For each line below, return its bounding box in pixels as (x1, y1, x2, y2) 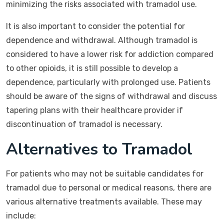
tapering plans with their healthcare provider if (6, 105, 183, 115)
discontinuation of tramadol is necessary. (6, 119, 162, 129)
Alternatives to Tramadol (6, 138, 192, 160)
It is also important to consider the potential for (6, 21, 185, 31)
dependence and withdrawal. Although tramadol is (6, 35, 197, 45)
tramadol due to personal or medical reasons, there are (6, 183, 211, 192)
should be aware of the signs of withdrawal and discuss (6, 91, 217, 101)
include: (6, 211, 36, 220)
